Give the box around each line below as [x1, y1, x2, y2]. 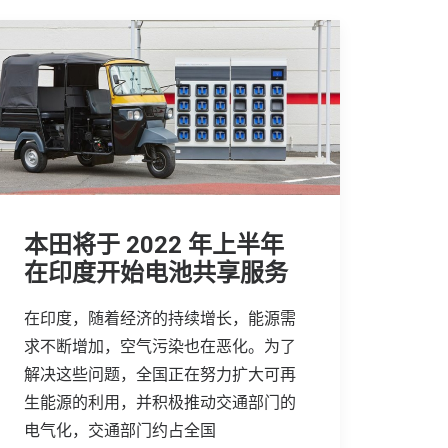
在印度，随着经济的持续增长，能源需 [24, 308, 296, 328]
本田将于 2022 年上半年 [24, 230, 284, 259]
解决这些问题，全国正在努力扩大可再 [24, 364, 296, 384]
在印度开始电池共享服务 [24, 258, 288, 287]
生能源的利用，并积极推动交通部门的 [24, 392, 296, 412]
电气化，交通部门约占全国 [24, 420, 216, 440]
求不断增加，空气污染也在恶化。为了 [24, 336, 296, 356]
